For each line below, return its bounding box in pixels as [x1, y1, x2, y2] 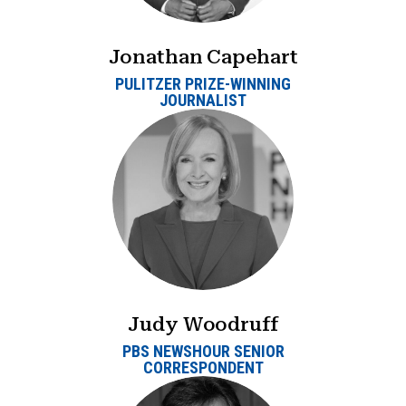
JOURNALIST [159, 90, 246, 110]
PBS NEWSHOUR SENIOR [121, 341, 285, 361]
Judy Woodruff [128, 312, 278, 335]
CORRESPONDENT [142, 357, 264, 377]
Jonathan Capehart [108, 45, 298, 69]
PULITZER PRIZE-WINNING [115, 73, 291, 93]
